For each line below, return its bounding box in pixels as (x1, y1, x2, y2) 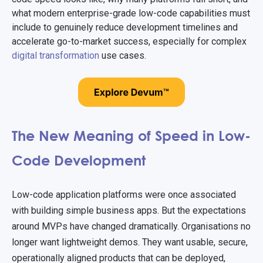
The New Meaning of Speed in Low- (12, 126, 251, 144)
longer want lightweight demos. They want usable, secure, (12, 236, 248, 248)
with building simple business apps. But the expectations (12, 204, 246, 216)
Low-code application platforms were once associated (12, 188, 236, 200)
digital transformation (12, 50, 99, 62)
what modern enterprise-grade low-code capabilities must (12, 8, 250, 19)
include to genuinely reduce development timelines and (12, 22, 238, 33)
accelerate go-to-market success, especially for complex (12, 36, 247, 48)
